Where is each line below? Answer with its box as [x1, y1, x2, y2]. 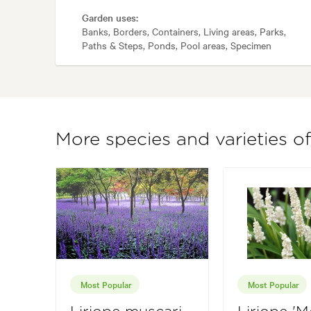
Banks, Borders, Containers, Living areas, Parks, [82, 24, 286, 39]
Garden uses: [82, 10, 138, 25]
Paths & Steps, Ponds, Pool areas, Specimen [82, 38, 271, 53]
